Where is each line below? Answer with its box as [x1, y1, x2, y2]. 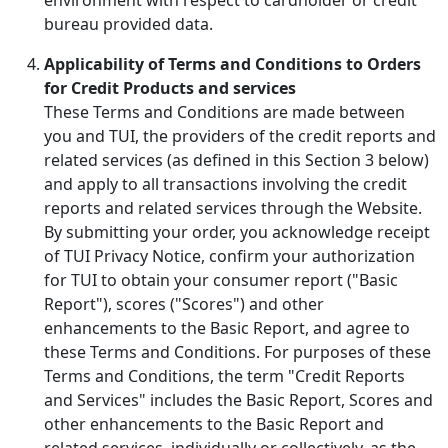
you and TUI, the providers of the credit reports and [44, 124, 436, 147]
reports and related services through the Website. [44, 196, 422, 219]
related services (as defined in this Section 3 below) [44, 148, 429, 171]
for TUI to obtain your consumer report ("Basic [44, 268, 398, 291]
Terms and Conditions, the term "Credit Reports [44, 364, 405, 387]
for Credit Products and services [44, 76, 296, 99]
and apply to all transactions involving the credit [44, 172, 407, 195]
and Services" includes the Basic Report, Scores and [44, 388, 433, 411]
